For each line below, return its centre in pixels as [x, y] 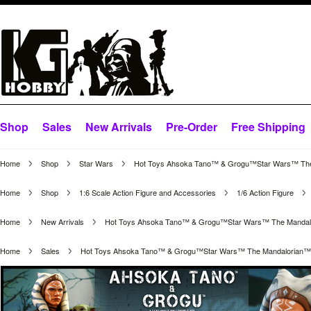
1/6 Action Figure [265, 192]
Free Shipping [268, 127]
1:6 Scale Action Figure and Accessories [148, 192]
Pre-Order [192, 127]
